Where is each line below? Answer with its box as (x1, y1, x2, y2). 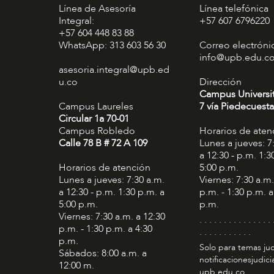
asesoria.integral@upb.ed (58, 63, 169, 77)
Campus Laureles (58, 100, 133, 114)
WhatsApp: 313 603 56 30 (58, 39, 166, 53)
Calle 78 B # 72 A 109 (58, 136, 147, 150)
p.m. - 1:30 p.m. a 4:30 (58, 222, 152, 236)
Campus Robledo (58, 124, 135, 138)
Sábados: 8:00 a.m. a (58, 246, 147, 261)
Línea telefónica (199, 2, 268, 16)
